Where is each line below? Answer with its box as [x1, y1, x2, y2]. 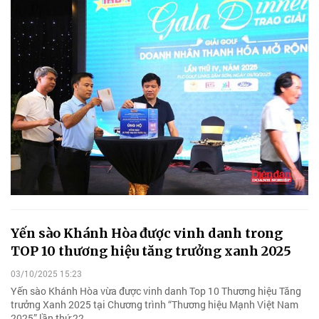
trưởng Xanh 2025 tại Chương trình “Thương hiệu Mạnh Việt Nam [11, 297, 298, 311]
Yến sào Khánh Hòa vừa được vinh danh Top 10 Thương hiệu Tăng [11, 283, 301, 298]
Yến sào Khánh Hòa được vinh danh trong [11, 225, 283, 242]
